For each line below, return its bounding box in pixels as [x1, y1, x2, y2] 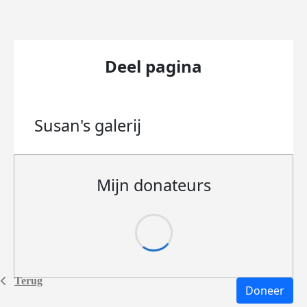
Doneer [245, 283, 284, 298]
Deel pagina [105, 55, 202, 77]
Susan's [34, 114, 95, 136]
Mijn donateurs [96, 174, 211, 196]
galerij [95, 114, 141, 136]
